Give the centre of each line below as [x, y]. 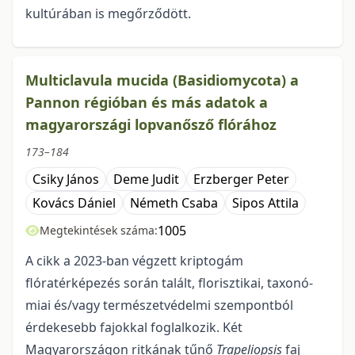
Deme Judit [146, 179]
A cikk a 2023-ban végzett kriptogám [134, 261]
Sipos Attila [265, 203]
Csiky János [66, 179]
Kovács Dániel [74, 203]
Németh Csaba [174, 203]
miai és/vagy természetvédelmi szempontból [159, 305]
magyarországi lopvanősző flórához [151, 125]
